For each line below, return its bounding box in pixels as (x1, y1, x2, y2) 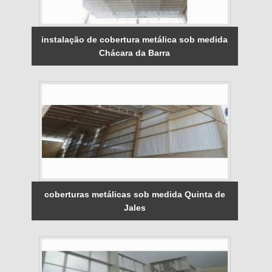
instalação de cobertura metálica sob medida (41, 34, 228, 44)
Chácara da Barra (99, 47, 171, 58)
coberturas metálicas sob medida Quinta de (44, 189, 225, 199)
